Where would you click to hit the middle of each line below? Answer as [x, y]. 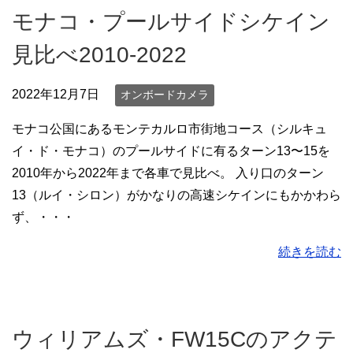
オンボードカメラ [165, 95]
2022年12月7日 [56, 95]
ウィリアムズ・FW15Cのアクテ [175, 339]
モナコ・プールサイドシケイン [171, 22]
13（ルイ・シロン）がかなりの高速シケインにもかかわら [176, 195]
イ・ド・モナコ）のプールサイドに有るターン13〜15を [171, 150]
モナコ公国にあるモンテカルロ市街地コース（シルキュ [169, 128]
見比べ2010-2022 [99, 55]
